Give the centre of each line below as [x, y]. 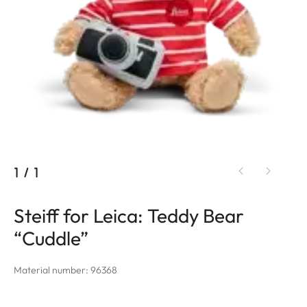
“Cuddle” [51, 238]
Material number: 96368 [65, 270]
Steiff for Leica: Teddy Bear [129, 215]
